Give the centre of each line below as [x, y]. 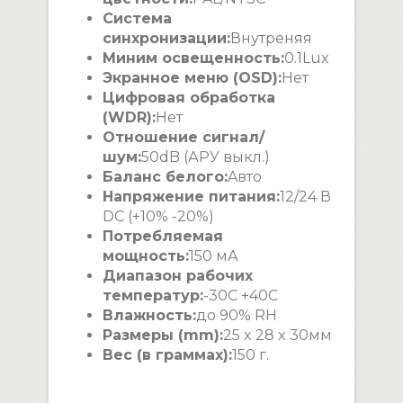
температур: [153, 296]
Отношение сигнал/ [184, 138]
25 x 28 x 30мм [278, 336]
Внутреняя [271, 39]
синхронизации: [166, 39]
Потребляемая [163, 237]
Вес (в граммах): [167, 355]
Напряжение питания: [191, 197]
